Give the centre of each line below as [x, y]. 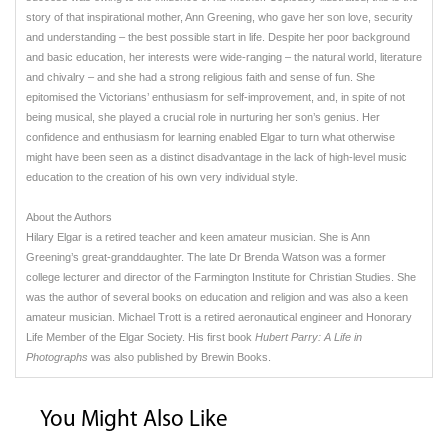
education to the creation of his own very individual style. [162, 177]
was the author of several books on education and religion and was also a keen [217, 297]
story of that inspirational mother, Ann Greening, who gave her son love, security [219, 17]
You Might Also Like [134, 421]
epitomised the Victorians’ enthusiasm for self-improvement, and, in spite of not [215, 97]
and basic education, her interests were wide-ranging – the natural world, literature [224, 57]
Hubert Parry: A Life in [308, 337]
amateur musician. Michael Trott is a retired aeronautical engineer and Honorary [219, 317]
